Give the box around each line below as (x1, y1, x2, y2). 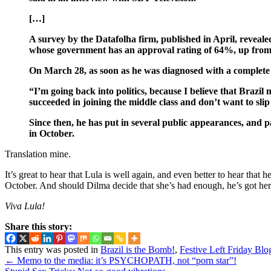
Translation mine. (5, 148, 71, 159)
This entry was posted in (5, 244, 100, 255)
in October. (29, 128, 74, 139)
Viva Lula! (5, 200, 45, 211)
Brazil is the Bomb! (100, 244, 175, 255)
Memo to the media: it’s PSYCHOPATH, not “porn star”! (15, 255, 237, 266)
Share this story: (5, 221, 72, 232)
